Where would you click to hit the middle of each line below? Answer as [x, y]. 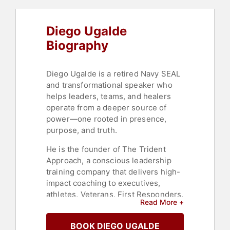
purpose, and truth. [82, 130]
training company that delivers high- [113, 172]
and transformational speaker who [109, 85]
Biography [77, 46]
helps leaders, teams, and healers [109, 97]
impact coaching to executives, [103, 183]
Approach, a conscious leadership [109, 161]
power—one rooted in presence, [107, 119]
